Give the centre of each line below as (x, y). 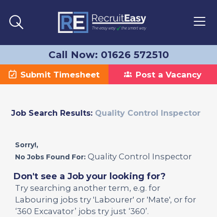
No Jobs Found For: (50, 157)
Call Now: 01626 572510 (108, 55)
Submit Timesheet (60, 74)
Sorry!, (26, 145)
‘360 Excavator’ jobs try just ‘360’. (82, 211)
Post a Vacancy (169, 74)
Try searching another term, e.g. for (87, 188)
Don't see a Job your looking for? (89, 176)
